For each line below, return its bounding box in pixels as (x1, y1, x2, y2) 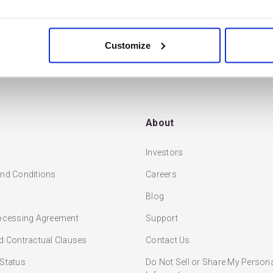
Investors (146, 147, 183, 157)
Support (146, 213, 178, 223)
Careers (146, 169, 177, 179)
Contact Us (146, 235, 190, 245)
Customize (105, 40, 151, 50)
